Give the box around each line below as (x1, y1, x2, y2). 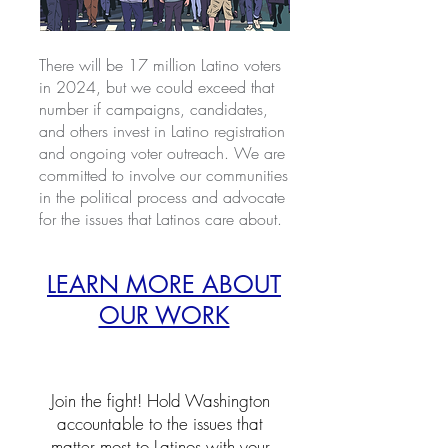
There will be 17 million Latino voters (39, 54, 281, 76)
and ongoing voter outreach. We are (39, 142, 285, 164)
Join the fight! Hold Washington (50, 389, 270, 412)
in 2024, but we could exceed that (39, 76, 274, 98)
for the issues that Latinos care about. (39, 208, 287, 230)
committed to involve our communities (39, 164, 288, 186)
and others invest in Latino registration (39, 120, 285, 142)
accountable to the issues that (57, 412, 263, 435)
